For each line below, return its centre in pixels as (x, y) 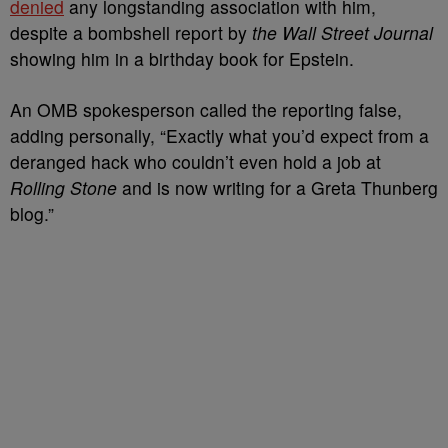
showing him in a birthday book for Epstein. (182, 59)
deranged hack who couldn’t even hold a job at (195, 162)
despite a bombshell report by (131, 33)
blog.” (32, 214)
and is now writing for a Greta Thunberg (277, 188)
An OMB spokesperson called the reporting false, (206, 110)
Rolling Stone (63, 188)
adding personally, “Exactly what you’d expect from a (219, 136)
